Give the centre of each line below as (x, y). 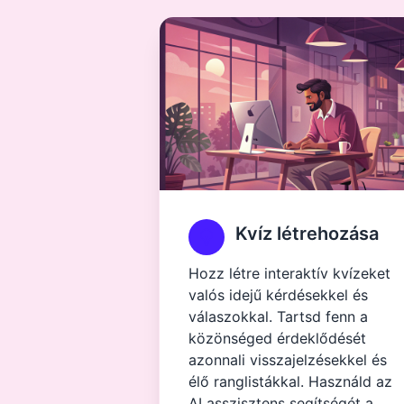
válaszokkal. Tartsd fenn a (278, 317)
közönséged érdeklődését (277, 338)
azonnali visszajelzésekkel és (288, 360)
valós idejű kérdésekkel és (278, 295)
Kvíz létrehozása (307, 234)
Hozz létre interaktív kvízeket (289, 273)
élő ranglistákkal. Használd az (290, 381)
